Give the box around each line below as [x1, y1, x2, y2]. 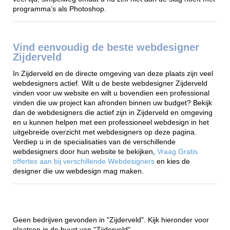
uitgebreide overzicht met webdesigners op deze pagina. [13, 128, 197, 137]
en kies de [157, 158, 190, 166]
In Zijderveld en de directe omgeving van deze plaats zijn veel [13, 70, 213, 78]
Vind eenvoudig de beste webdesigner [13, 41, 199, 53]
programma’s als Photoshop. [13, 5, 106, 13]
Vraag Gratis [157, 148, 198, 156]
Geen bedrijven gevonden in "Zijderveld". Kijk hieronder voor [13, 216, 209, 224]
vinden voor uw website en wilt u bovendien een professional [13, 89, 209, 98]
